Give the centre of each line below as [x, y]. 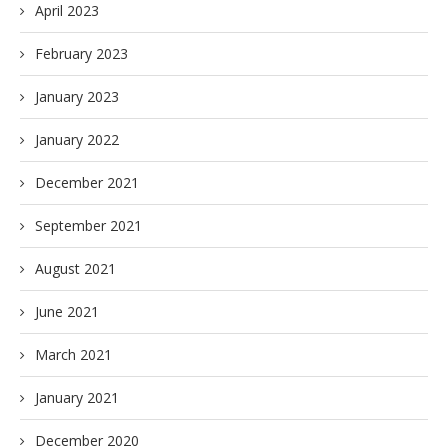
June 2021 [67, 311]
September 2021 [88, 225]
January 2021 [77, 397]
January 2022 [77, 139]
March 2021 [73, 354]
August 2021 [75, 268]
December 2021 [87, 182]
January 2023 [77, 96]
